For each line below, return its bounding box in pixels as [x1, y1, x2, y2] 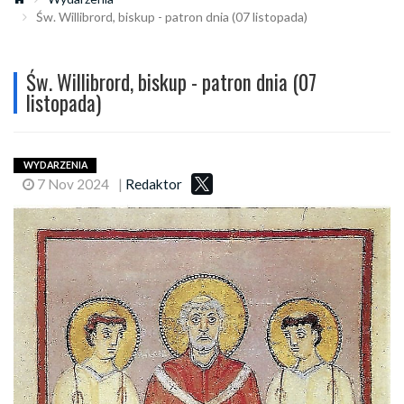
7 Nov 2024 [34, 175, 109, 192]
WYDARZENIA [23, 160, 87, 171]
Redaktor [125, 175, 182, 192]
